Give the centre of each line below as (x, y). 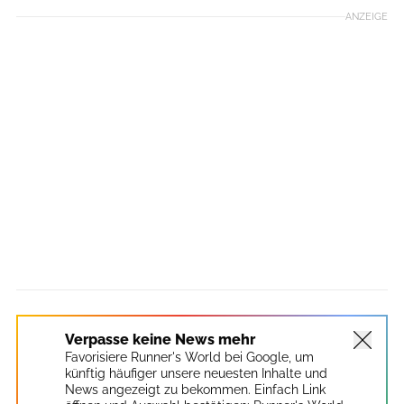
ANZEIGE (367, 16)
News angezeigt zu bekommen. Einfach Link (195, 389)
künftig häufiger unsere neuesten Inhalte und (196, 373)
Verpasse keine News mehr (160, 339)
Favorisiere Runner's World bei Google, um (189, 357)
